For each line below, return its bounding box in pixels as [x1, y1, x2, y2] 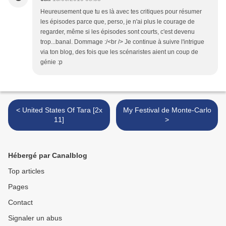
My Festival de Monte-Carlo [123, 106, 211, 115]
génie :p [40, 59, 63, 66]
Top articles [8, 167, 44, 176]
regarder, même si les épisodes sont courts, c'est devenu [40, 28, 195, 36]
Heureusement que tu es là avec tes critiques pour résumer [40, 8, 202, 16]
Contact [8, 198, 33, 207]
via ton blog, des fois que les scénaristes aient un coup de [40, 48, 198, 56]
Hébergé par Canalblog [8, 151, 87, 160]
